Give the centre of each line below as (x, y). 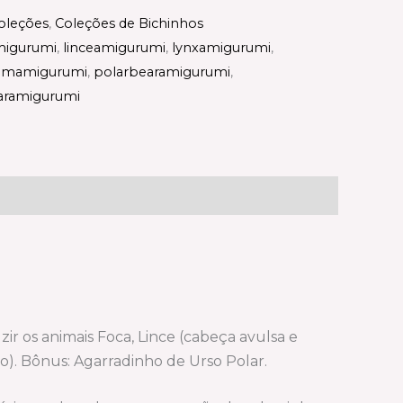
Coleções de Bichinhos (129, 23)
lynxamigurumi (221, 47)
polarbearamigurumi (162, 72)
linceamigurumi (114, 47)
